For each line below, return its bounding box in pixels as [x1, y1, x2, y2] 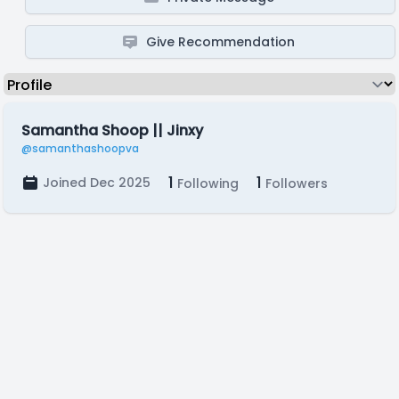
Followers [262, 175, 328, 192]
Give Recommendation [146, 33, 296, 51]
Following [174, 175, 239, 192]
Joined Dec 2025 [43, 174, 151, 191]
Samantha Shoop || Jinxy [21, 120, 203, 141]
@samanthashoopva [21, 141, 139, 156]
